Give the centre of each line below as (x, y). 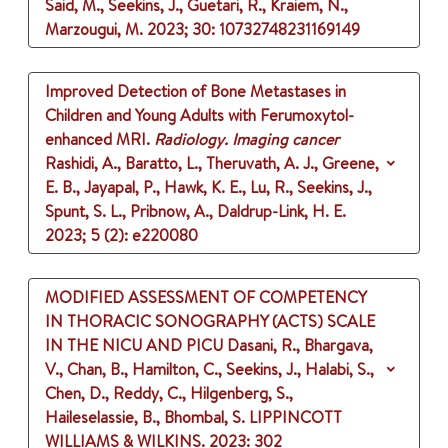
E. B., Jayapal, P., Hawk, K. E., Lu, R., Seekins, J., (208, 187)
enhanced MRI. (97, 139)
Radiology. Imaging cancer (246, 139)
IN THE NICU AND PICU (134, 345)
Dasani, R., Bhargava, (300, 345)
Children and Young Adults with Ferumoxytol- (199, 115)
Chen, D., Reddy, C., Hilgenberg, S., (169, 393)
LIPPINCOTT (295, 417)
